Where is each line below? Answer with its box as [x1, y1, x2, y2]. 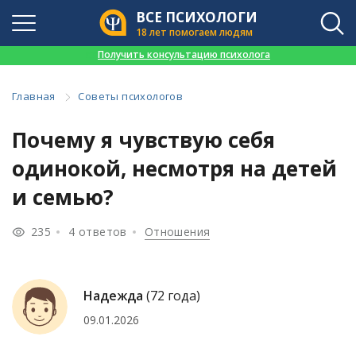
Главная [12, 89, 56, 103]
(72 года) [146, 286, 200, 304]
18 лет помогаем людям [135, 25, 253, 39]
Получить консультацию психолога [98, 48, 270, 61]
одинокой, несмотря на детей [12, 154, 337, 184]
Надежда [83, 286, 146, 304]
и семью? [12, 183, 114, 212]
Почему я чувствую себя [12, 126, 275, 155]
